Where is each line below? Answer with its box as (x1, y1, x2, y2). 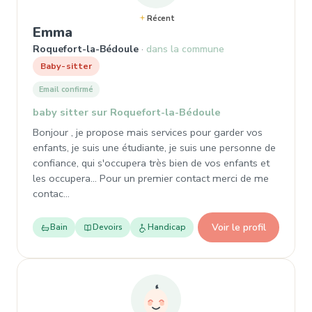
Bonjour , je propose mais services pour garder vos (33, 125, 263, 139)
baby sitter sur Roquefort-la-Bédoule (33, 105, 221, 119)
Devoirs (93, 221, 123, 233)
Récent (146, 13, 175, 24)
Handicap (148, 221, 186, 233)
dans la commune (146, 42, 224, 56)
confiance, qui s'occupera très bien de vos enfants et (33, 156, 270, 170)
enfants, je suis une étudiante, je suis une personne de (33, 141, 276, 155)
